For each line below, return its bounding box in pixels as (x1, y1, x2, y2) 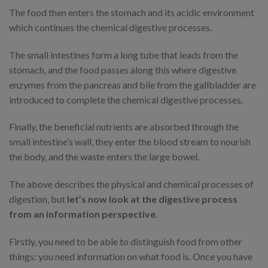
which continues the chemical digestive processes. (9, 21, 214, 33)
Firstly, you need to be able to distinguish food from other (9, 235, 242, 247)
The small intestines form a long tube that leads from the (9, 48, 238, 60)
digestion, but (9, 193, 67, 205)
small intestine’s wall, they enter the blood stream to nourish (9, 136, 251, 148)
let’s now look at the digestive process (67, 193, 237, 205)
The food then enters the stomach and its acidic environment (9, 6, 254, 18)
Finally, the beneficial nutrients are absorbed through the (9, 121, 239, 133)
